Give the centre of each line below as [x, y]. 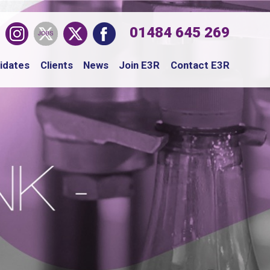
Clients [56, 65]
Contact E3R [200, 65]
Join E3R [140, 65]
